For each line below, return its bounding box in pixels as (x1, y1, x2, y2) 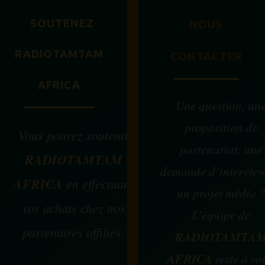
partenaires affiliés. (22, 223, 125, 241)
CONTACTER (170, 50, 243, 63)
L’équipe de (192, 206, 250, 223)
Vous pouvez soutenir (18, 126, 130, 144)
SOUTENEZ (30, 17, 94, 30)
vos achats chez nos (22, 199, 125, 216)
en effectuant (63, 174, 134, 192)
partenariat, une (180, 141, 262, 157)
